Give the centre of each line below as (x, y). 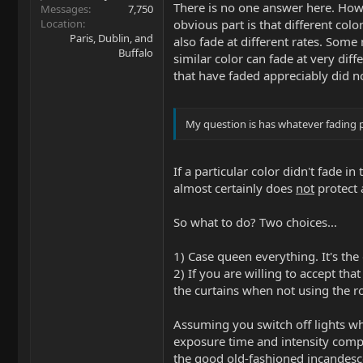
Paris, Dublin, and (111, 38)
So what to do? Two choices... (255, 222)
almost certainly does (235, 188)
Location (62, 23)
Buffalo (136, 52)
